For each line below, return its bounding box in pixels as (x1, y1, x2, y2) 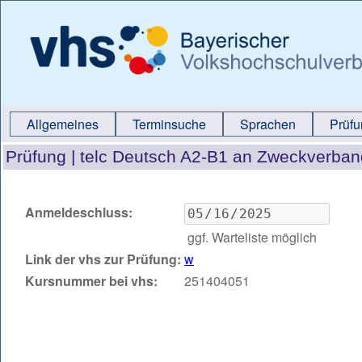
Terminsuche (133, 115, 206, 133)
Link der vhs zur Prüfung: (25, 250, 181, 268)
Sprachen (240, 115, 296, 133)
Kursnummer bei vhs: (25, 271, 158, 290)
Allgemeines (27, 115, 99, 133)
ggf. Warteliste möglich (187, 228, 317, 246)
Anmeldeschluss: (25, 203, 133, 221)
